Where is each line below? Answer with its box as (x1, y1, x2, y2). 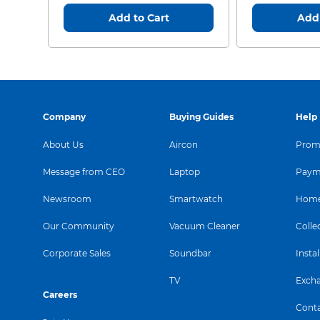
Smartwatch (169, 194, 223, 205)
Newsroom (43, 194, 91, 205)
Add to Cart (108, 11, 169, 25)
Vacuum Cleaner (169, 221, 240, 232)
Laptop (169, 166, 200, 178)
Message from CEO (43, 166, 125, 178)
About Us (43, 139, 84, 151)
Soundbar (169, 248, 211, 259)
